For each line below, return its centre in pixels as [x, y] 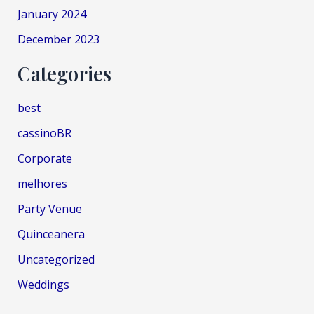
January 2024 [52, 14]
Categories [64, 73]
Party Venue [49, 209]
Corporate [45, 158]
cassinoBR [44, 133]
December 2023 [58, 39]
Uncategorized [56, 259]
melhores [42, 183]
